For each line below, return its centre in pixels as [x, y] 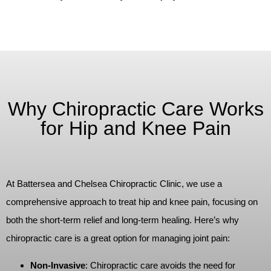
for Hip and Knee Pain [135, 129]
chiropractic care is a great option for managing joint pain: [118, 238]
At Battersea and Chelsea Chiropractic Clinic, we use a [114, 184]
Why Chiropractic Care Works [135, 109]
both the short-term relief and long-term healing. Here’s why [122, 220]
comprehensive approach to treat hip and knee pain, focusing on [132, 202]
